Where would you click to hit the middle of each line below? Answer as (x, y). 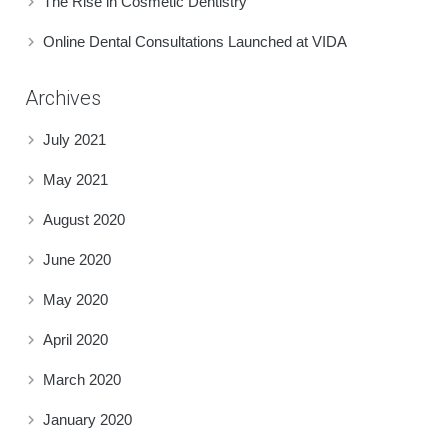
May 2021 (75, 179)
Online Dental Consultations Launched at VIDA (195, 41)
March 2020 (82, 379)
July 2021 (74, 139)
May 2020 (75, 299)
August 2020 (84, 219)
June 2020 (77, 259)
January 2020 (87, 419)
